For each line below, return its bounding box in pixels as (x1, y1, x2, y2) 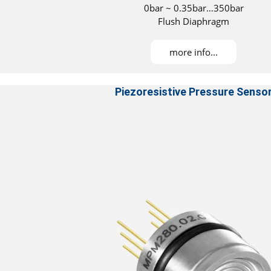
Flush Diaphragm (158, 15, 229, 28)
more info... (169, 46, 218, 59)
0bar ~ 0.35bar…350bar (143, 2, 244, 15)
